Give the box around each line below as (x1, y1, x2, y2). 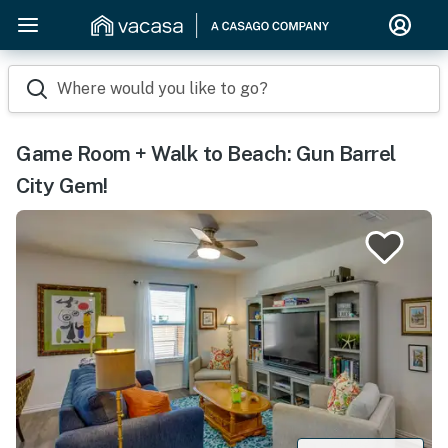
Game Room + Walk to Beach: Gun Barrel (16, 141, 396, 166)
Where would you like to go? (57, 79, 268, 98)
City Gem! (16, 173, 108, 198)
